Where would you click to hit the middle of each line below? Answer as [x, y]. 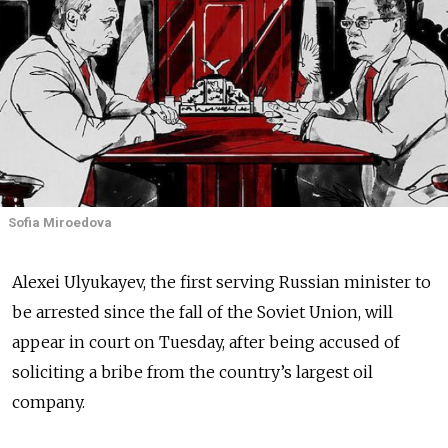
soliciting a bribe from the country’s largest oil [192, 372]
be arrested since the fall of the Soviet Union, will [202, 312]
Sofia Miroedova [60, 222]
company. [48, 402]
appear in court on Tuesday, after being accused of [206, 342]
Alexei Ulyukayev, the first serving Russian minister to [221, 282]
